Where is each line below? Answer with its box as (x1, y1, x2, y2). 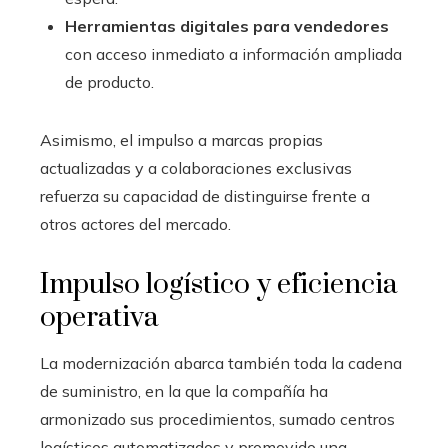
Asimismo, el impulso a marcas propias (40, 129, 323, 150)
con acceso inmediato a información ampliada (65, 43, 402, 64)
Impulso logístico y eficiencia (40, 266, 398, 302)
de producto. (65, 71, 154, 92)
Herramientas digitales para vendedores (65, 15, 389, 36)
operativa (40, 299, 159, 335)
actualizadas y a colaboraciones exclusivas (40, 157, 352, 178)
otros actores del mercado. (40, 213, 231, 234)
